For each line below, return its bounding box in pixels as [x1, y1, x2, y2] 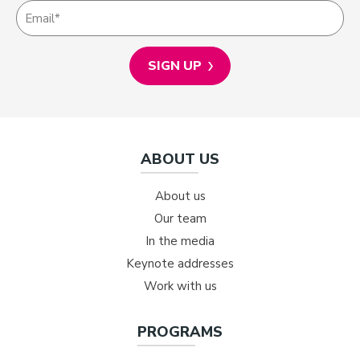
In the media [145, 233, 215, 249]
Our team [153, 211, 207, 227]
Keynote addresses [126, 256, 234, 272]
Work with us [143, 278, 217, 294]
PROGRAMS [137, 322, 223, 342]
